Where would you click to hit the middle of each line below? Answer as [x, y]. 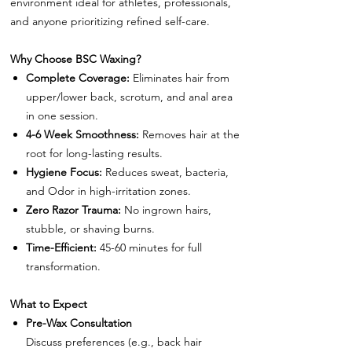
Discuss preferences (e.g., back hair [114, 342]
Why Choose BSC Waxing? [75, 59]
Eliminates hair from [180, 78]
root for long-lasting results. [94, 153]
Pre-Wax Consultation [79, 323]
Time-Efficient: [61, 247]
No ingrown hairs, [166, 210]
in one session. [62, 115]
